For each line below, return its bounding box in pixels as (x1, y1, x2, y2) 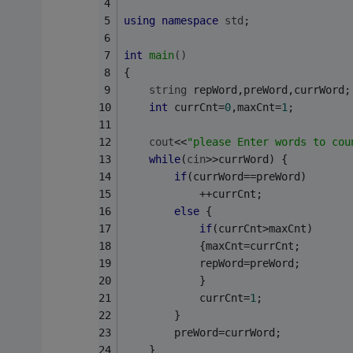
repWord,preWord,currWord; (186, 83, 351, 96)
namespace (161, 13, 218, 27)
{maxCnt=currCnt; (123, 239, 300, 252)
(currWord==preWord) (186, 169, 307, 183)
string (148, 83, 187, 96)
